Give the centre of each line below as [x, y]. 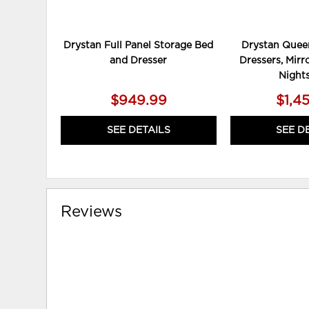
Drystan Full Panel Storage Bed [139, 45]
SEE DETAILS [138, 130]
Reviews [92, 211]
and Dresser [139, 60]
